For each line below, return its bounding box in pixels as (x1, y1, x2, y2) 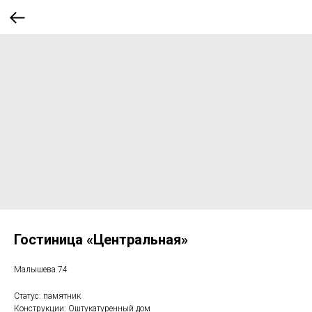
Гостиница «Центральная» (14, 231, 188, 248)
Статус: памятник (14, 291, 81, 301)
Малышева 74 (14, 265, 68, 274)
